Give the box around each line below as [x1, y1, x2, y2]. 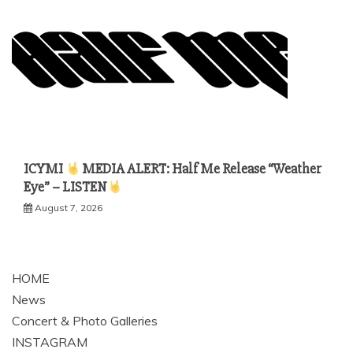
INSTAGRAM [12, 334, 87, 350]
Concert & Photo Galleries [12, 313, 158, 329]
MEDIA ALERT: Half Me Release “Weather [81, 160, 321, 177]
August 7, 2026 [35, 202, 102, 214]
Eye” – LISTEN [24, 178, 107, 195]
